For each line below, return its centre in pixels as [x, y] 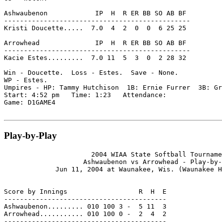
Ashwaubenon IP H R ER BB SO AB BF [95, 13]
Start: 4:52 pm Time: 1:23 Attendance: [85, 95]
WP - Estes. [26, 80]
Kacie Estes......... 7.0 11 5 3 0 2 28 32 [95, 58]
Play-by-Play [30, 135]
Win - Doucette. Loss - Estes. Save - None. [91, 73]
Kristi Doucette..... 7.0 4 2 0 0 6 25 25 [95, 28]
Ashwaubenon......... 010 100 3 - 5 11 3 [85, 206]
